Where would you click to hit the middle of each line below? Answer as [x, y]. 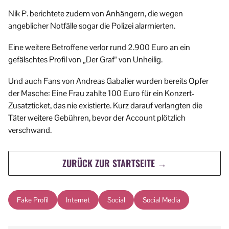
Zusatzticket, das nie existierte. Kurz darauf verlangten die [105, 106]
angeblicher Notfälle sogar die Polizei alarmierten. [92, 26]
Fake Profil [33, 200]
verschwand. [30, 130]
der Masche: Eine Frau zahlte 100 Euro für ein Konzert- [101, 94]
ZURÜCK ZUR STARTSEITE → [114, 163]
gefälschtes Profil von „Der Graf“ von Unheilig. [85, 60]
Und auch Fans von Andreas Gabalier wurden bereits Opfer [108, 81]
